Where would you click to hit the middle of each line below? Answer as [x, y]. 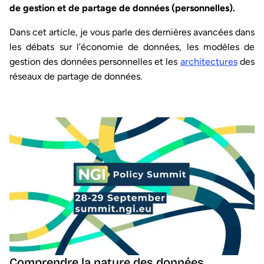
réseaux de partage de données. [76, 77]
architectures [209, 62]
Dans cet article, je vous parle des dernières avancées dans [132, 32]
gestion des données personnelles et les [95, 62]
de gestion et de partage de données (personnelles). [123, 8]
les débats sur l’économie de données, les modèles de [132, 47]
